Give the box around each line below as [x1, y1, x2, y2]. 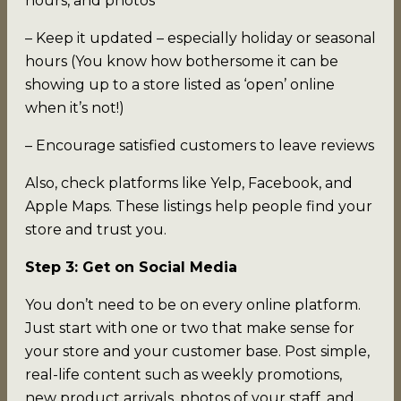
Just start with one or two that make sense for [25, 319, 354, 337]
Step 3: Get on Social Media [25, 258, 237, 276]
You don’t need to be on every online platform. [25, 295, 361, 313]
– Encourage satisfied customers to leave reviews [25, 136, 374, 154]
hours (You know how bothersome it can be [25, 52, 338, 70]
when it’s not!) [25, 98, 124, 116]
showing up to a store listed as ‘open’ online [25, 75, 335, 93]
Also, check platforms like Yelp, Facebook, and [25, 174, 353, 192]
